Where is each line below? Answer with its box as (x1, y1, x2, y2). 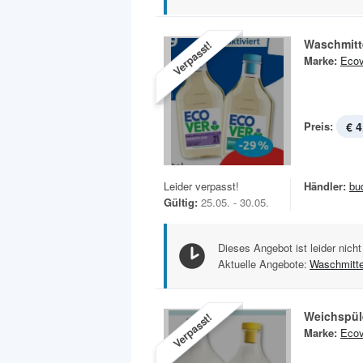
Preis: (304, 117, 333, 134)
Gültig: (164, 194, 198, 210)
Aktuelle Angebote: (218, 255, 307, 271)
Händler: (304, 177, 346, 194)
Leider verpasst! (164, 177, 239, 194)
